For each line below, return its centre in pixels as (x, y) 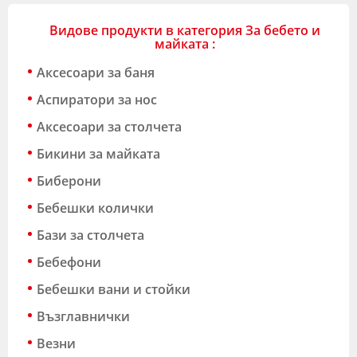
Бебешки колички (95, 208)
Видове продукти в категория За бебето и (184, 30)
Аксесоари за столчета (109, 126)
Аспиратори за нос (97, 99)
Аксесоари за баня (96, 72)
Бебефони (69, 262)
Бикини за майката (98, 153)
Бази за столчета (90, 235)
